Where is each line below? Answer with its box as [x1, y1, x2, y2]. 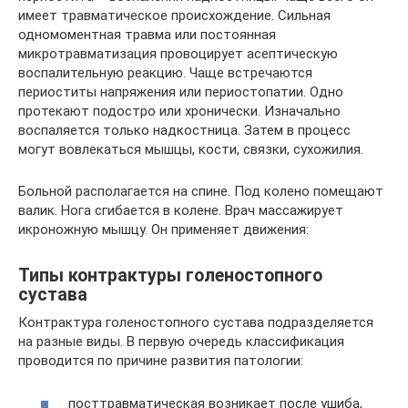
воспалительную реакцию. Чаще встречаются [18, 65, 312, 81]
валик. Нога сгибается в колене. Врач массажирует [18, 202, 343, 219]
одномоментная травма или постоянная [18, 26, 276, 43]
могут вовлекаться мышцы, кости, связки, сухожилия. [18, 141, 363, 158]
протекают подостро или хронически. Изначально [18, 103, 341, 119]
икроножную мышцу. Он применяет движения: [18, 221, 309, 238]
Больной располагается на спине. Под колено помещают [18, 183, 383, 199]
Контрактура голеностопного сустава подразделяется [18, 314, 373, 331]
